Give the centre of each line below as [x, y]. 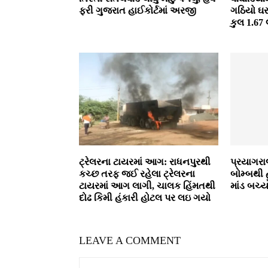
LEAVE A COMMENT [130, 241]
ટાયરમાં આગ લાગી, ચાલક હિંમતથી [147, 186]
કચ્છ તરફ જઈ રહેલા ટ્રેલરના [137, 174]
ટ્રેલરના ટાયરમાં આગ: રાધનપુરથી [145, 162]
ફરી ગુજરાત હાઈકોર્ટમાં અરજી [138, 10]
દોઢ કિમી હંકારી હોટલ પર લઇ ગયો [145, 198]
